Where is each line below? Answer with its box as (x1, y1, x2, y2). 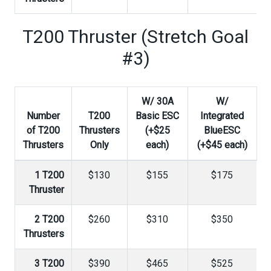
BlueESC (204, 125, 240, 136)
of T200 (26, 125, 60, 136)
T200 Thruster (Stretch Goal (22, 26, 249, 47)
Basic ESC (135, 110, 179, 122)
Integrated (200, 110, 244, 122)
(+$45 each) (197, 139, 247, 151)
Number (26, 110, 60, 122)
